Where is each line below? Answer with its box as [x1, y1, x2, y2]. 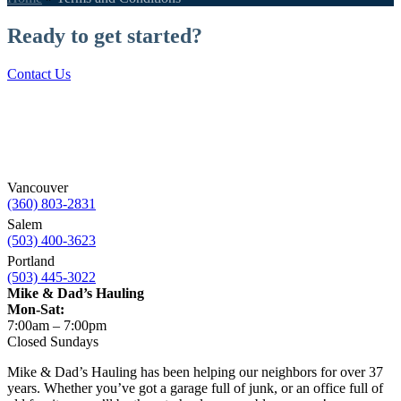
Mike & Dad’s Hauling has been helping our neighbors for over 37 [7, 363, 383, 380]
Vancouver [7, 179, 68, 195]
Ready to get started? [7, 23, 202, 47]
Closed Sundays [7, 333, 98, 349]
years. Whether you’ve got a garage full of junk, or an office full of [7, 380, 383, 396]
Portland [7, 252, 55, 269]
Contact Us [7, 65, 71, 81]
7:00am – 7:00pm [7, 317, 107, 333]
